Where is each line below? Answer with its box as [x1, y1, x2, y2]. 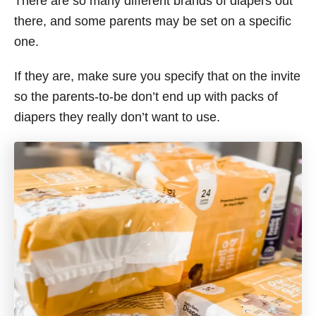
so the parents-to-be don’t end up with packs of [14, 89, 278, 104]
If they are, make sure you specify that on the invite [14, 68, 300, 83]
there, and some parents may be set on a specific [14, 13, 291, 28]
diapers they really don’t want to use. [14, 109, 220, 124]
